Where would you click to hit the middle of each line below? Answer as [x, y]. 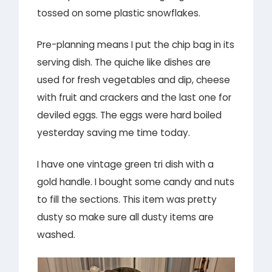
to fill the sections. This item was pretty [127, 200]
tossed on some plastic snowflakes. [119, 13]
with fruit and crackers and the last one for [134, 97]
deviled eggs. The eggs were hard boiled [130, 115]
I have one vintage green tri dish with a [126, 165]
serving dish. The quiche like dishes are [124, 62]
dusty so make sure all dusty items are [126, 217]
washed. [56, 235]
